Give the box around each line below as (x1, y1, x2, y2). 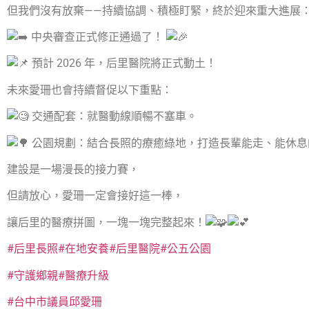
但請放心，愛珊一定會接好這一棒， (7, 189, 183, 203)
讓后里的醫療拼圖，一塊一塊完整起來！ (7, 215, 206, 229)
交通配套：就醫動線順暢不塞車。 (29, 110, 197, 123)
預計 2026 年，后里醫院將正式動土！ (29, 57, 217, 70)
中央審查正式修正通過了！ (28, 30, 166, 44)
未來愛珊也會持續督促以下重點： (7, 83, 172, 97)
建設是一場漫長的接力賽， (7, 162, 139, 176)
